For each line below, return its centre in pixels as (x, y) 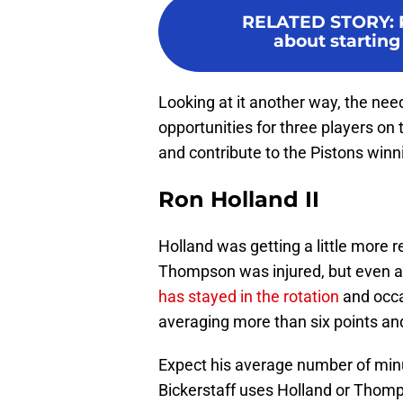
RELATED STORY (316, 22)
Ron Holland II (239, 200)
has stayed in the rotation (251, 297)
